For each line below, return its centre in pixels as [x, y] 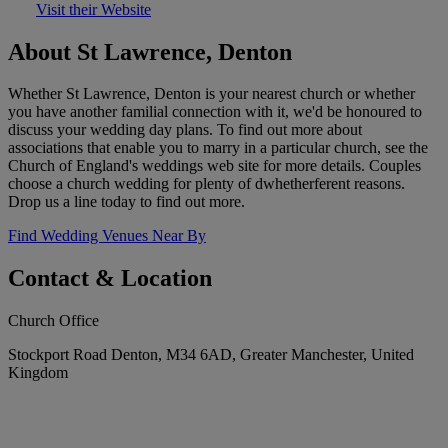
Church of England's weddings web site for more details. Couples [214, 166]
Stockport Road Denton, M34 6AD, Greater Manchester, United [211, 355]
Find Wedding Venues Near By [107, 236]
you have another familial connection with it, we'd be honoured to [215, 112]
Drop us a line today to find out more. [126, 202]
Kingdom [38, 373]
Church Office [53, 321]
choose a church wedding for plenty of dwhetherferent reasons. [206, 184]
